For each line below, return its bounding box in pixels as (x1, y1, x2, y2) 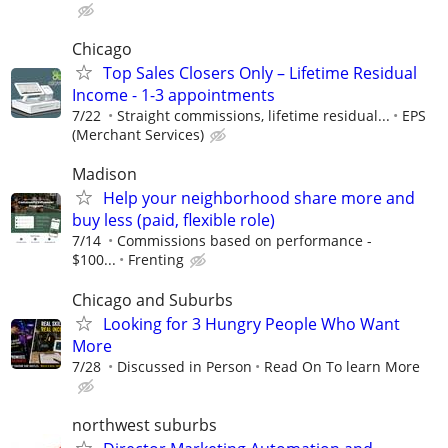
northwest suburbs (72, 413, 217, 436)
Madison (72, 163, 137, 186)
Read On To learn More (264, 356, 420, 376)
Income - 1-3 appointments (72, 84, 275, 107)
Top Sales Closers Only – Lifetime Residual (103, 62, 417, 85)
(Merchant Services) (72, 125, 204, 145)
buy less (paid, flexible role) (72, 209, 275, 232)
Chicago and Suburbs (72, 288, 233, 311)
